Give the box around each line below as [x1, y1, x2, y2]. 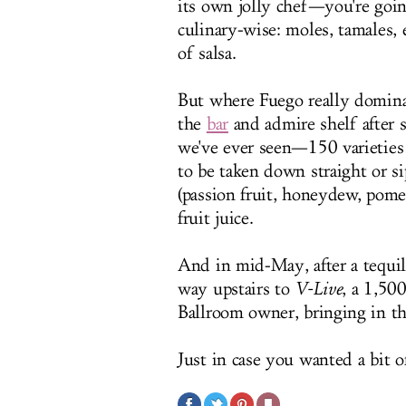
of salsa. [178, 43, 237, 64]
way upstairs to [178, 278, 295, 300]
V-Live [295, 278, 343, 300]
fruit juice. [178, 208, 254, 229]
